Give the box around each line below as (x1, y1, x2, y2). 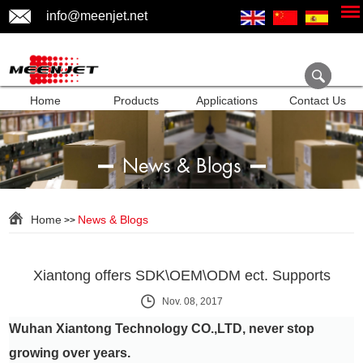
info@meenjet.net (46, 9, 148, 23)
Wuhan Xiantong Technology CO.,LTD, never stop (9, 322, 315, 335)
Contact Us (289, 94, 346, 108)
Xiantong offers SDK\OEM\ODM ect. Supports (32, 267, 331, 284)
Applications (196, 94, 258, 108)
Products (113, 94, 159, 108)
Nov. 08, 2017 (161, 296, 223, 307)
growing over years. (9, 346, 131, 360)
